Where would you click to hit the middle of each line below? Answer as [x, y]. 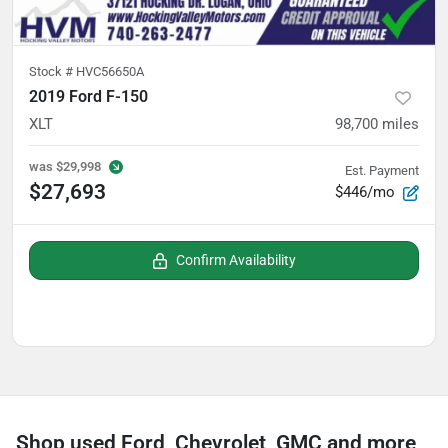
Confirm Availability [236, 260]
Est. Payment [382, 170]
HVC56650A [110, 71]
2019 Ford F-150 [88, 96]
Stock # [52, 71]
